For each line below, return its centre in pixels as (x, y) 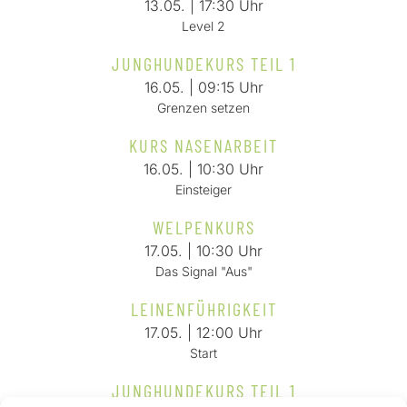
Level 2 (203, 26)
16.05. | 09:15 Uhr (203, 87)
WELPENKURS (203, 227)
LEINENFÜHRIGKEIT (203, 309)
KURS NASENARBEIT (203, 145)
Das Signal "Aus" (203, 271)
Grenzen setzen (203, 108)
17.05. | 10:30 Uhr (203, 251)
